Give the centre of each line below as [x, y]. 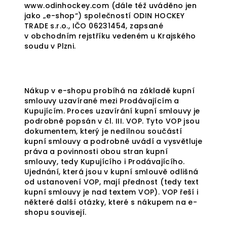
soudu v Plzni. [50, 46]
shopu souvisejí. [55, 212]
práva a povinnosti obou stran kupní [96, 152]
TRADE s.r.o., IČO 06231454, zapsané [94, 26]
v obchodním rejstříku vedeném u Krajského [110, 36]
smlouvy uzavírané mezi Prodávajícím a [102, 101]
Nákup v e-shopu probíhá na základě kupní [109, 91]
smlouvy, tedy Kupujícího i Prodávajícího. [105, 162]
